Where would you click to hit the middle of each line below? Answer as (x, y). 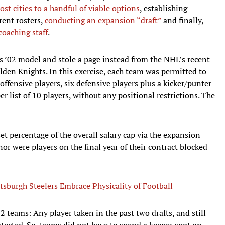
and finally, (182, 20)
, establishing (163, 8)
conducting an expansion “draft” (103, 20)
